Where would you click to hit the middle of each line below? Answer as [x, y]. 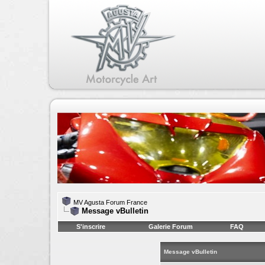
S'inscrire [91, 227]
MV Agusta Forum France [110, 202]
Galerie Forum [171, 227]
